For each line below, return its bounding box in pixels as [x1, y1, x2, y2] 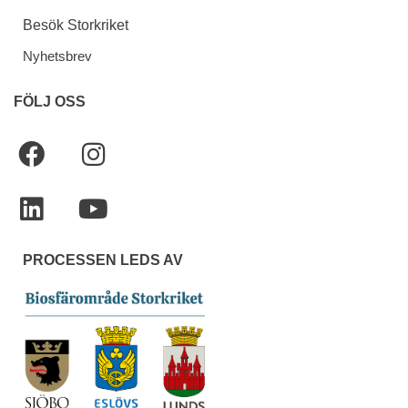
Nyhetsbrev [23, 48, 92, 65]
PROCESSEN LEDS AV [23, 252, 183, 269]
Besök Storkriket [23, 17, 128, 34]
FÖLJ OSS [14, 94, 86, 110]
